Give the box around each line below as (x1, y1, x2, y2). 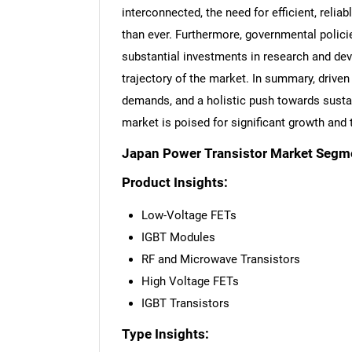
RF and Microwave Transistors (141, 251, 300, 266)
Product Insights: (121, 175, 228, 191)
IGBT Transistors (141, 295, 229, 310)
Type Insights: (121, 327, 209, 343)
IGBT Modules (141, 229, 215, 244)
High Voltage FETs (141, 273, 239, 288)
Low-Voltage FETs (141, 207, 236, 222)
